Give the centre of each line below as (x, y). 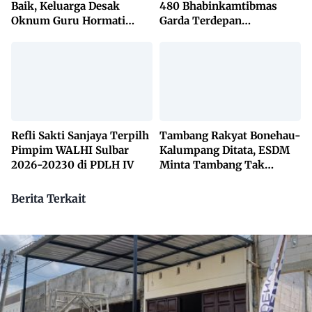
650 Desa (182, 65)
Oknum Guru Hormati (68, 21)
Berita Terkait (48, 199)
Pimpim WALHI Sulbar (70, 150)
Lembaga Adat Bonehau (72, 36)
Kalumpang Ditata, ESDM (225, 150)
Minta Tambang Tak (212, 165)
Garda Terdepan (201, 21)
